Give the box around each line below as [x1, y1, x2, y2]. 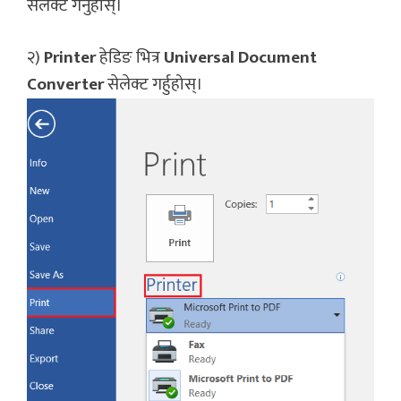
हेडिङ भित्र [96, 44, 164, 73]
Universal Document [164, 44, 317, 73]
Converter [27, 71, 104, 99]
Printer [44, 44, 96, 73]
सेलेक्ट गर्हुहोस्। [104, 71, 203, 99]
